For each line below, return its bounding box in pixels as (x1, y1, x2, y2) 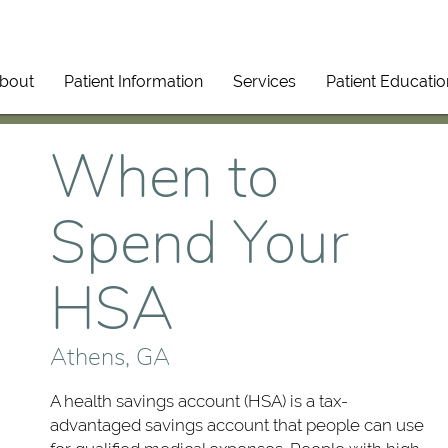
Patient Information (64, 72, 204, 91)
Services (233, 72, 297, 91)
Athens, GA (50, 341, 170, 373)
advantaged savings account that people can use (50, 414, 424, 435)
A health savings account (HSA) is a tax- (50, 390, 348, 411)
